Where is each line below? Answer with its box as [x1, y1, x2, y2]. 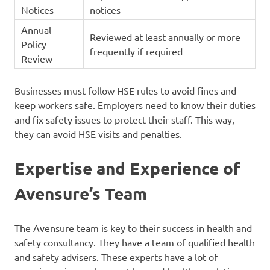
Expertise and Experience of [14, 157, 240, 179]
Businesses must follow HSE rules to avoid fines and [14, 84, 236, 97]
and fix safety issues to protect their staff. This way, [14, 113, 234, 126]
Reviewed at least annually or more [89, 31, 240, 43]
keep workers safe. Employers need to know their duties [14, 99, 256, 111]
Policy [20, 38, 46, 51]
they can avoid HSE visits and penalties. [14, 128, 182, 140]
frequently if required [89, 45, 183, 58]
